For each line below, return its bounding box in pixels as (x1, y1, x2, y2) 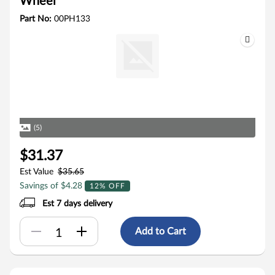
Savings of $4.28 (20, 182, 85, 190)
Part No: (20, 15, 54, 23)
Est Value (20, 168, 53, 176)
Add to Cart (135, 226, 186, 236)
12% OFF (90, 182, 125, 190)
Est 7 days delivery (42, 199, 113, 208)
